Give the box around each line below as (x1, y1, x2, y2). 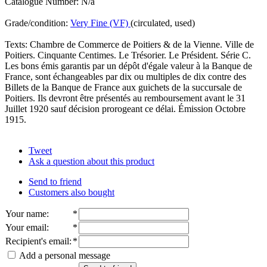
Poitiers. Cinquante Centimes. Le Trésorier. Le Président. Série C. (5, 49, 251, 60)
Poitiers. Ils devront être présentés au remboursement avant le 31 (5, 92, 246, 103)
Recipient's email (5, 235, 69, 246)
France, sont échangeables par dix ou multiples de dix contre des (5, 71, 246, 82)
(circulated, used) (131, 17, 195, 28)
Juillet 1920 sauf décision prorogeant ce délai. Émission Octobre (5, 103, 246, 114)
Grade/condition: (5, 17, 70, 28)
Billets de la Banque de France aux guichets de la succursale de (5, 82, 242, 92)
